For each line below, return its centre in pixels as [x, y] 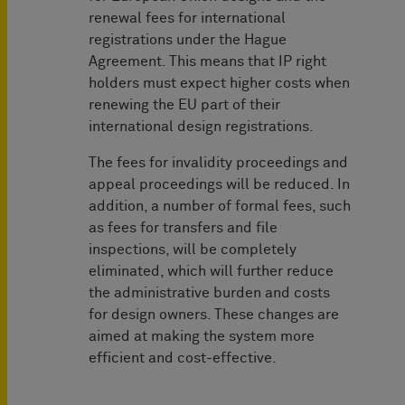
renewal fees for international [187, 19]
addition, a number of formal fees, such [220, 207]
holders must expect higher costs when [219, 84]
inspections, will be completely [193, 250]
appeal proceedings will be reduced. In [219, 185]
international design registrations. [201, 127]
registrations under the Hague [188, 40]
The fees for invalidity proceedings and [218, 163]
